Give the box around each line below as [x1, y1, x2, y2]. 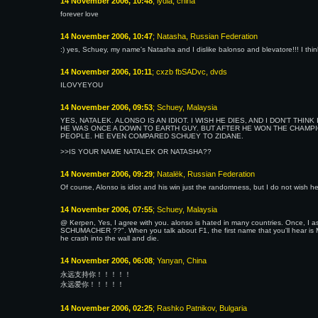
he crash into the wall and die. [60, 234, 159, 242]
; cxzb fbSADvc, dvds [152, 67, 227, 76]
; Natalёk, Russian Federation [153, 170, 255, 178]
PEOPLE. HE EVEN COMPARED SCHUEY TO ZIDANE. [60, 132, 243, 140]
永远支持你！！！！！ [60, 270, 131, 278]
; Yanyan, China [153, 256, 207, 265]
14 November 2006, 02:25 [60, 304, 153, 312]
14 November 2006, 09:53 [60, 103, 153, 111]
